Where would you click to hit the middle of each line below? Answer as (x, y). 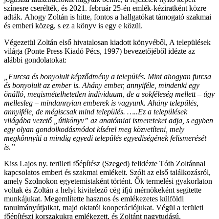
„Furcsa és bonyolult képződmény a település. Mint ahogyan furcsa (108, 77)
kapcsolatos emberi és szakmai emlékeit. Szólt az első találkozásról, (107, 172)
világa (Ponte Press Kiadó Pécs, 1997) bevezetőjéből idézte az (99, 51)
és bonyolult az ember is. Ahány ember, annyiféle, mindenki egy (102, 85)
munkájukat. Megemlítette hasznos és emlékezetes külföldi (94, 199)
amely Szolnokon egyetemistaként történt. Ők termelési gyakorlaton (108, 181)
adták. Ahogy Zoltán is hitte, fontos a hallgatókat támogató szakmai (108, 17)
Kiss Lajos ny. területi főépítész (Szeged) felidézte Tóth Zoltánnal (105, 164)
